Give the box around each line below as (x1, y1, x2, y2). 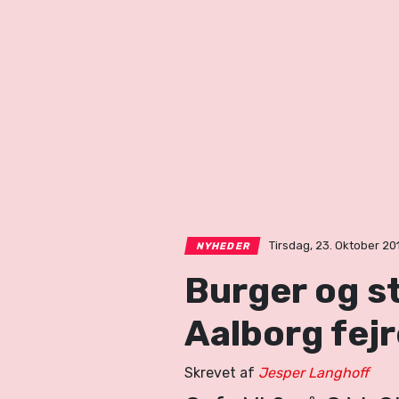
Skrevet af (184, 364, 258, 382)
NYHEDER (196, 240, 250, 253)
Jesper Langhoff (258, 364, 369, 382)
